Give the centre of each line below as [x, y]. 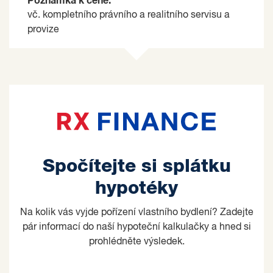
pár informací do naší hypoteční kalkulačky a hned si [136, 227]
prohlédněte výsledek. [136, 242]
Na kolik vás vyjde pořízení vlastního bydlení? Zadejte [136, 212]
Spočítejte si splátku [136, 166]
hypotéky [136, 188]
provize [43, 30]
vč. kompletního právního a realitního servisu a [129, 15]
